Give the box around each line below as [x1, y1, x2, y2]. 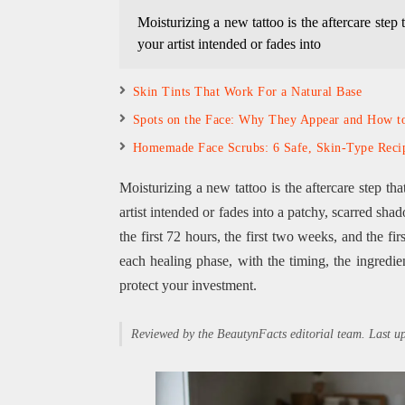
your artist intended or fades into [137, 36, 321, 52]
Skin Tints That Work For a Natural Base [132, 85, 363, 99]
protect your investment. [118, 278, 257, 294]
